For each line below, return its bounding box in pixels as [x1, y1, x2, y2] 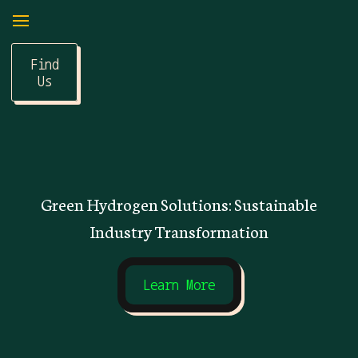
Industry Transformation [89, 219, 268, 242]
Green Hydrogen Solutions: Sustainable [41, 192, 317, 215]
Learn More [143, 276, 215, 292]
